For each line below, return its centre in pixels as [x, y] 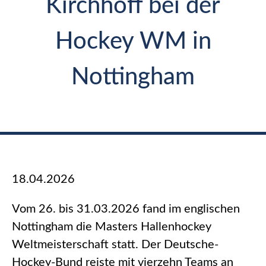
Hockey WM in [133, 41]
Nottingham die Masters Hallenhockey [112, 227]
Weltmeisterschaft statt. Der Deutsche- [115, 245]
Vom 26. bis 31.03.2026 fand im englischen [126, 209]
